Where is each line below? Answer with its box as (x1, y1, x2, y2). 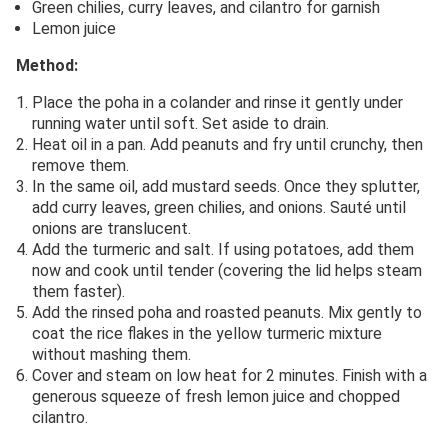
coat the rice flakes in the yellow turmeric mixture (32, 324, 382, 344)
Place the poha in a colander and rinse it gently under (32, 93, 403, 113)
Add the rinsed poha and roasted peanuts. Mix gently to (32, 303, 422, 323)
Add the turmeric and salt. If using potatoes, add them (32, 240, 414, 260)
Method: (16, 56, 78, 76)
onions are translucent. (32, 219, 191, 239)
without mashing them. (32, 345, 191, 365)
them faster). (32, 282, 125, 302)
